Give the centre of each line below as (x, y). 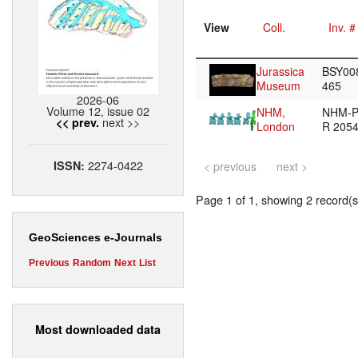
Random (92, 263)
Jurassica (280, 72)
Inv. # (342, 28)
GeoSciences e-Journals (95, 238)
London (276, 127)
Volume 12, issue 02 (98, 111)
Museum (278, 86)
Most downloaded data (98, 329)
